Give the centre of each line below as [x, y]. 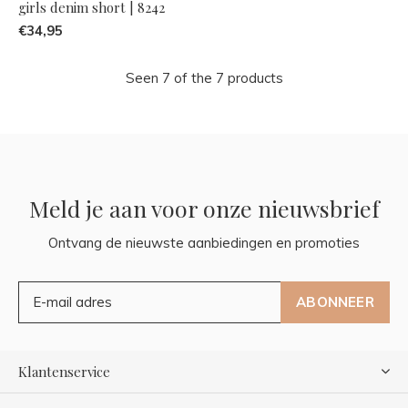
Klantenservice [64, 371]
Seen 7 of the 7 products [204, 77]
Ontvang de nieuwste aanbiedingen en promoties [204, 242]
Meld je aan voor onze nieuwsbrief [204, 208]
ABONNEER [335, 301]
